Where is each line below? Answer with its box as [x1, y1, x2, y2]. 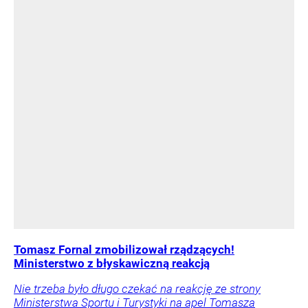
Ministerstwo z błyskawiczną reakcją [14, 256, 210, 270]
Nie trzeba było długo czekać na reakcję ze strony [14, 281, 261, 296]
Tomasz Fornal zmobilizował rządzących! [14, 242, 234, 256]
